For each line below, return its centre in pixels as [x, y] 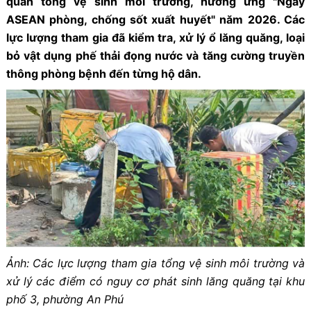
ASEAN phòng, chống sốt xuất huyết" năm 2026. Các [155, 19]
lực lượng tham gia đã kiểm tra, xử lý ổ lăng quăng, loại [155, 37]
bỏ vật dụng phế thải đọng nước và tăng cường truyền [155, 55]
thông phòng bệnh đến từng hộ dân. [103, 73]
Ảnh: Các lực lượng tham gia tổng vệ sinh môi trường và [155, 263]
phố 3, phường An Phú [65, 300]
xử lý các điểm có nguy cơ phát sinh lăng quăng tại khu [155, 281]
